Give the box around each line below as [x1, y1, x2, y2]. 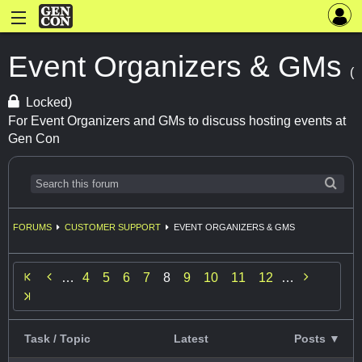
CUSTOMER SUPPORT [65, 221, 161, 232]
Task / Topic [24, 332, 90, 346]
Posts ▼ [293, 332, 340, 346]
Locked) [26, 95, 73, 109]
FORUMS [13, 221, 52, 232]
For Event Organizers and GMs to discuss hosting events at [8, 114, 346, 128]
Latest [174, 332, 209, 346]
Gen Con [8, 132, 60, 146]
